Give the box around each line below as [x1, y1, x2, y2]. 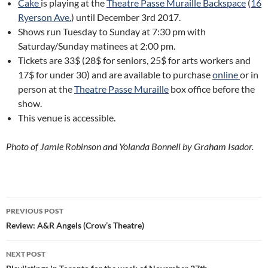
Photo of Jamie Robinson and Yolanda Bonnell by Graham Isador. [6, 141, 255, 153]
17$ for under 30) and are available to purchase [18, 69, 212, 81]
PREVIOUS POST [6, 206, 63, 216]
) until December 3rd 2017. [71, 11, 181, 23]
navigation [5, 218, 80, 237]
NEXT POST [6, 249, 45, 259]
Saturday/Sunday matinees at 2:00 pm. [18, 40, 175, 52]
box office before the [169, 83, 255, 95]
